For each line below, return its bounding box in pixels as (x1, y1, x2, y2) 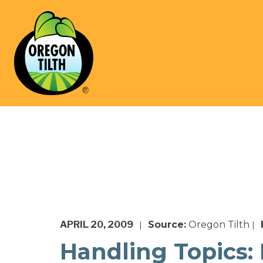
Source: (148, 219, 187, 231)
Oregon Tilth (186, 219, 250, 231)
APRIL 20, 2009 (60, 219, 134, 231)
